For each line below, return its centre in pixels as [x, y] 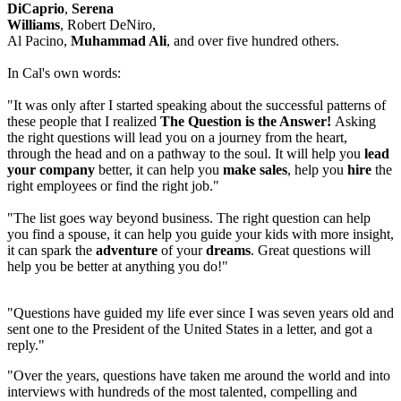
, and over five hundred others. [255, 41]
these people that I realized [84, 122]
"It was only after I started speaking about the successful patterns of [196, 106]
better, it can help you [159, 170]
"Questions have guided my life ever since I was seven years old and [200, 313]
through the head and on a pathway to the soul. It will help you [186, 154]
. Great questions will [311, 251]
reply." [26, 346]
